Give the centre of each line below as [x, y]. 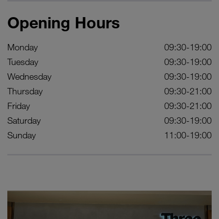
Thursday [25, 91]
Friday [19, 106]
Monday [22, 47]
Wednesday [29, 76]
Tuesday [23, 62]
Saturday [24, 120]
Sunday [22, 135]
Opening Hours [64, 22]
